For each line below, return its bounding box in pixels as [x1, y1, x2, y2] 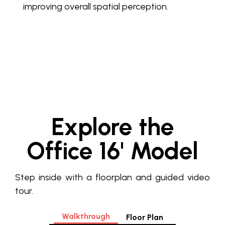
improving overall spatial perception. [23, 1, 168, 12]
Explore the [51, 112, 174, 141]
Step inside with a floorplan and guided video [15, 172, 210, 183]
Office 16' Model [27, 136, 198, 165]
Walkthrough [62, 211, 110, 221]
